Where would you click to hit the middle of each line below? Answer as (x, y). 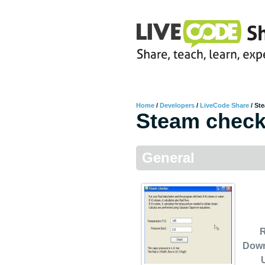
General (168, 158)
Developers (177, 105)
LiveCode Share (224, 105)
